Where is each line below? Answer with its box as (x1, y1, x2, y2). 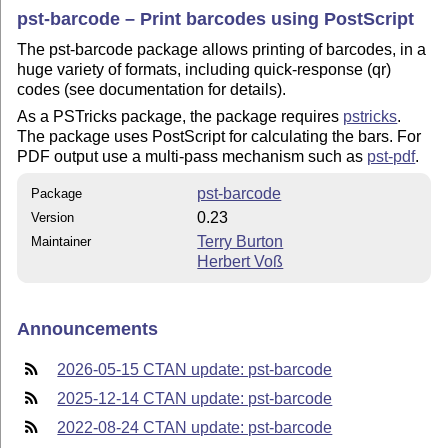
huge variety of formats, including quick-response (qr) (17, 61, 392, 79)
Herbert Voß (197, 253, 284, 271)
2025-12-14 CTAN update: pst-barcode (57, 390, 333, 408)
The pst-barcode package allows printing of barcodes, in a (17, 41, 427, 59)
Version (31, 210, 75, 226)
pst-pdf (367, 147, 416, 165)
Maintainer (31, 234, 92, 250)
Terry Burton (197, 233, 284, 251)
